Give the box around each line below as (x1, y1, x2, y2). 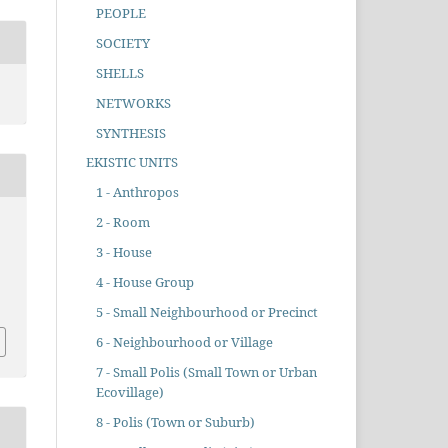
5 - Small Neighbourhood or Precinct (95, 303, 318, 322)
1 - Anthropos (95, 183, 179, 202)
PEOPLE (95, 3, 146, 22)
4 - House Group (95, 273, 194, 292)
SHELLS (95, 63, 144, 82)
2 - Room (95, 213, 150, 232)
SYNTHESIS (95, 123, 166, 142)
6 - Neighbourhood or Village (95, 333, 273, 352)
